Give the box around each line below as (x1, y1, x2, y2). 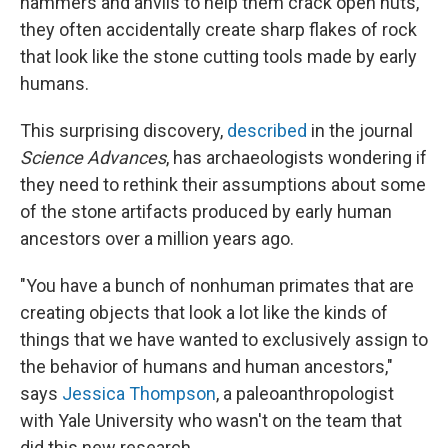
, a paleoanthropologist (216, 382, 394, 404)
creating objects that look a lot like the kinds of (20, 301, 388, 323)
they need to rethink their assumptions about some (20, 173, 426, 195)
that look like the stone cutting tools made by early (20, 45, 417, 67)
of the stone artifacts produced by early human (20, 200, 392, 222)
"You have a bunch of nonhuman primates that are (20, 274, 414, 296)
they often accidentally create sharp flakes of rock (20, 18, 417, 40)
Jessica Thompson (62, 382, 216, 404)
